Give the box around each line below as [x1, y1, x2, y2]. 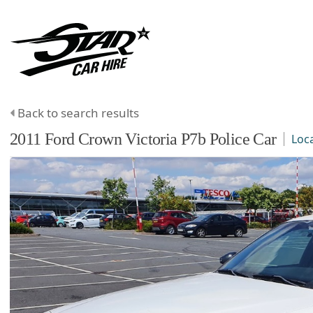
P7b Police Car [181, 129, 277, 148]
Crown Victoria [78, 129, 177, 148]
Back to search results [17, 104, 139, 121]
